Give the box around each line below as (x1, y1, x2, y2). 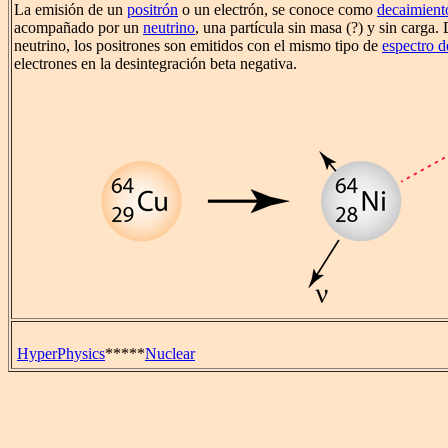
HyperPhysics (17, 345, 105, 362)
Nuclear (145, 345, 195, 362)
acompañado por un (14, 19, 143, 37)
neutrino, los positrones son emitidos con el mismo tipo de (14, 37, 382, 55)
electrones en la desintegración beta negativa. (14, 55, 297, 73)
